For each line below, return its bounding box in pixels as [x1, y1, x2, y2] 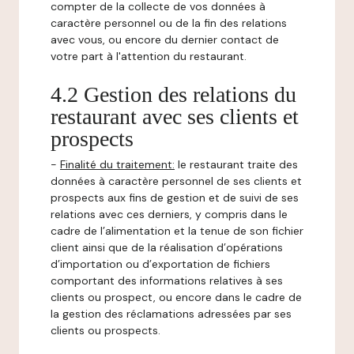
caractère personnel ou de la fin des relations [51, 16, 287, 30]
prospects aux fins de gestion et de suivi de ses [51, 190, 299, 205]
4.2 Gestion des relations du [51, 82, 296, 107]
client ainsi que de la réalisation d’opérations [51, 240, 283, 254]
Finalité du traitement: [60, 157, 175, 171]
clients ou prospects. [51, 323, 160, 337]
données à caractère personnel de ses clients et [51, 174, 302, 188]
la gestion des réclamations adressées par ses [51, 307, 292, 321]
